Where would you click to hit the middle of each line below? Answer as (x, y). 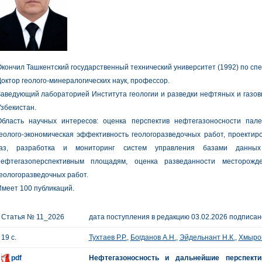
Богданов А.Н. (153, 237)
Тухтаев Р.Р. (108, 237)
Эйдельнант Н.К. (207, 237)
